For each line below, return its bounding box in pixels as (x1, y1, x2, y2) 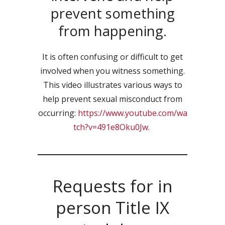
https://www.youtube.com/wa (77, 107, 187, 119)
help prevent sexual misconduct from (43, 93, 182, 104)
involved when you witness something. (40, 65, 185, 76)
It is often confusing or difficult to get (42, 51, 183, 62)
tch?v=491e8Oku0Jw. (73, 122, 152, 133)
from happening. (58, 21, 167, 40)
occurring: (38, 107, 78, 119)
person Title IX (56, 196, 169, 219)
